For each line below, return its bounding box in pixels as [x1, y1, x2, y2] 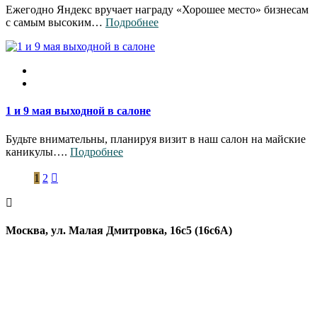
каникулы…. [6, 145, 70, 158]
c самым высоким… [6, 16, 105, 29]
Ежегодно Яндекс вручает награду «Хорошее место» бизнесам [6, 4, 309, 16]
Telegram [6, 288, 51, 301]
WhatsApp [6, 275, 58, 288]
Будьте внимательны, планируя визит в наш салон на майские [6, 132, 306, 145]
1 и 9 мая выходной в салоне [6, 105, 151, 117]
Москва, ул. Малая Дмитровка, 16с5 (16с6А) [6, 224, 232, 237]
